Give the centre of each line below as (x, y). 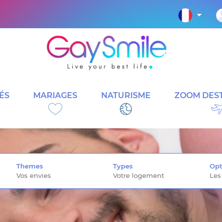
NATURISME (126, 95)
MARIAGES (55, 95)
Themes (30, 166)
